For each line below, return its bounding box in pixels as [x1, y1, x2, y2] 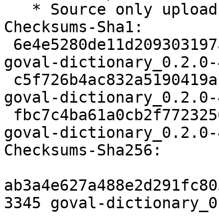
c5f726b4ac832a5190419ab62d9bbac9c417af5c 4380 [4, 71, 13, 89]
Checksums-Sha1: [4, 18, 143, 36]
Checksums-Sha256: [4, 141, 162, 159]
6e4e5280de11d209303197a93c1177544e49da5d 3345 [4, 36, 13, 54]
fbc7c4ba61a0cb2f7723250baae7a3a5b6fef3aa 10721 [4, 106, 13, 124]
